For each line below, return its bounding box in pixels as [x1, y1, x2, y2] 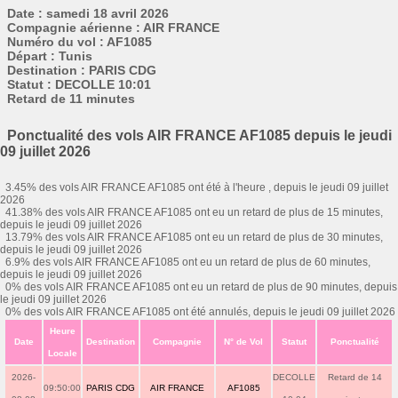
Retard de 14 [327, 372, 382, 382]
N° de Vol [224, 337, 264, 346]
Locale [47, 348, 77, 358]
